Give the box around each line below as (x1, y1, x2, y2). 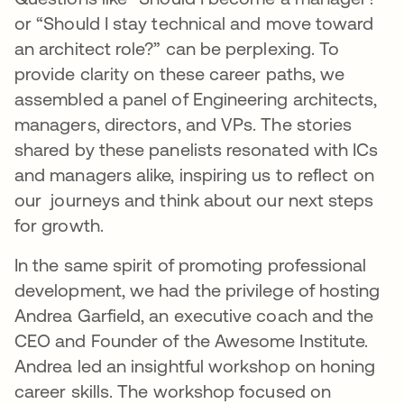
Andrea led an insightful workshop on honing (14, 355, 376, 376)
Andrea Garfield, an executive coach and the (14, 305, 374, 326)
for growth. (14, 215, 108, 235)
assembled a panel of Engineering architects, (14, 88, 378, 109)
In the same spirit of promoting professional (14, 254, 367, 275)
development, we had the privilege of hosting (14, 280, 381, 300)
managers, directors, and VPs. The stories (14, 114, 353, 134)
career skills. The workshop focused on (14, 381, 332, 401)
